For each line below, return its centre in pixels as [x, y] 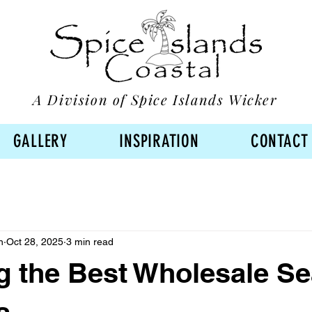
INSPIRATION [159, 141]
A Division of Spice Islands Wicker [155, 99]
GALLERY [40, 141]
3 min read [90, 242]
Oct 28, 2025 [35, 242]
